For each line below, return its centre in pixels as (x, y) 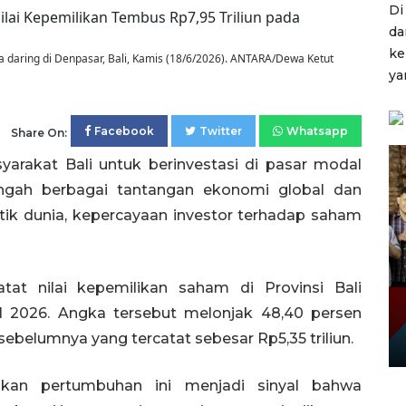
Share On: (39, 133)
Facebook (124, 131)
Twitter (221, 131)
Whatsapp (317, 131)
